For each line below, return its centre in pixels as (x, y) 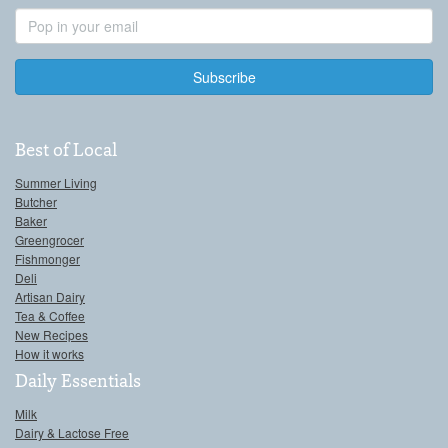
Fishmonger (47, 258)
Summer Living (56, 182)
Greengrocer (49, 239)
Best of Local (66, 151)
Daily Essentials (78, 382)
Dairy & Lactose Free (72, 432)
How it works (49, 353)
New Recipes (51, 334)
